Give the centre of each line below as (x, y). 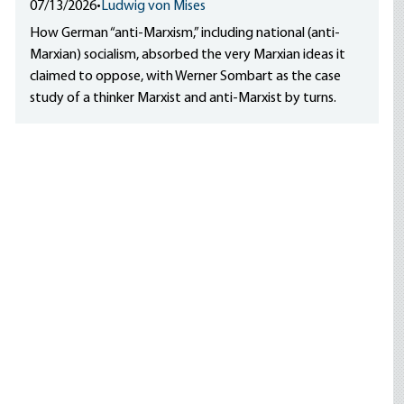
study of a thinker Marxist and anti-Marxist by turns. (184, 98)
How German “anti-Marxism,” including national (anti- (185, 33)
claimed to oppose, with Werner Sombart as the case (186, 77)
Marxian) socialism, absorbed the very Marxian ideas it (188, 55)
